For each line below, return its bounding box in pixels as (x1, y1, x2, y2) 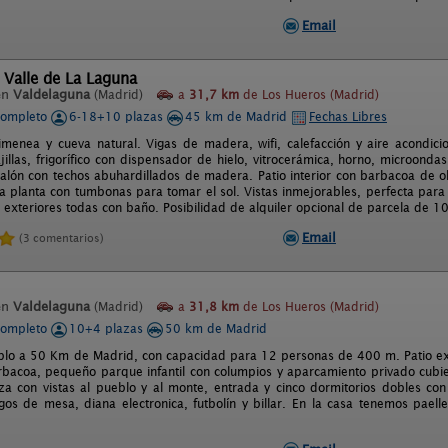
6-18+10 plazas (69, 109, 167, 124)
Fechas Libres (309, 109, 387, 124)
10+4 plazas (69, 321, 147, 336)
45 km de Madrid (185, 109, 291, 124)
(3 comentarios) (19, 230, 104, 245)
